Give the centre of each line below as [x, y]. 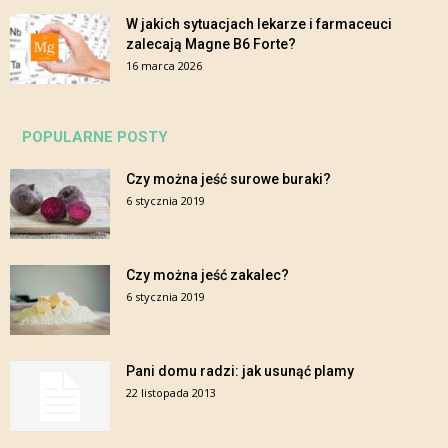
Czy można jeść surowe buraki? [228, 179]
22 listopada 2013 [171, 393]
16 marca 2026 [164, 66]
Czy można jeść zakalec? [207, 275]
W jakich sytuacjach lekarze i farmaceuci [259, 24]
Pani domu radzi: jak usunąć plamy [240, 371]
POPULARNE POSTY [95, 137]
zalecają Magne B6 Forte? [211, 44]
